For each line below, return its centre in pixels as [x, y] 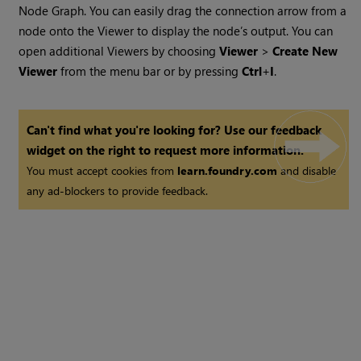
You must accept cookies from [102, 171]
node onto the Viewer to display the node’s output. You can [176, 31]
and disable [307, 171]
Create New [305, 51]
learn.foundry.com [228, 171]
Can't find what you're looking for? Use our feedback [174, 130]
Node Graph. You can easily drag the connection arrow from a [183, 11]
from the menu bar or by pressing [150, 71]
